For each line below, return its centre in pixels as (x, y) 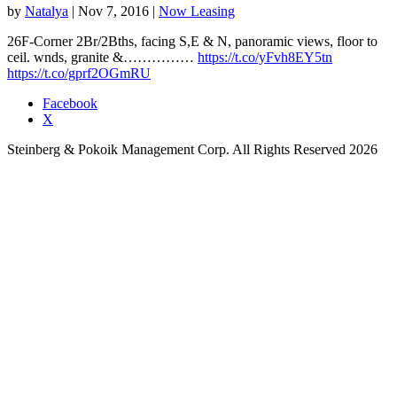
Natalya (47, 11)
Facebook (70, 103)
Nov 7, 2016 (113, 11)
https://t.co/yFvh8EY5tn (265, 57)
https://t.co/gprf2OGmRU (79, 73)
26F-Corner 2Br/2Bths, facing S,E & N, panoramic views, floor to (192, 41)
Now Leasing (197, 11)
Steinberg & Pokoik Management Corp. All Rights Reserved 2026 (192, 149)
